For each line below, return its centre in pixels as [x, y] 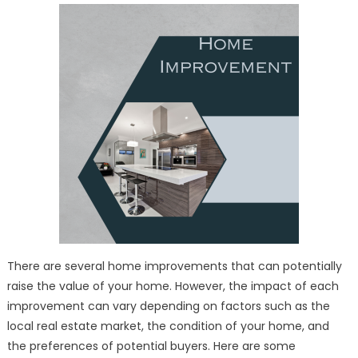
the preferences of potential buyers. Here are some [151, 346]
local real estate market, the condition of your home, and [168, 326]
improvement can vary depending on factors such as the [168, 306]
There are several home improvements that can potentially [174, 266]
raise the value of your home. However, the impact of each [173, 286]
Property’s [282, 20]
